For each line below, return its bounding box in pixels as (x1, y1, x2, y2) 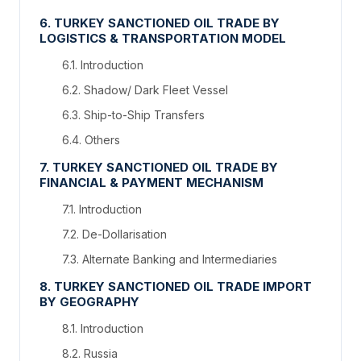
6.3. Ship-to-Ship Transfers (62, 108, 205, 122)
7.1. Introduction (62, 202, 142, 217)
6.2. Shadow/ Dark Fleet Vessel (62, 83, 228, 98)
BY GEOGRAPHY (39, 294, 139, 310)
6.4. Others (62, 133, 120, 147)
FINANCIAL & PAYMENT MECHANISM (39, 175, 263, 191)
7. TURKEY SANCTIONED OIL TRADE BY (39, 160, 278, 176)
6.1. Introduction (62, 58, 143, 73)
